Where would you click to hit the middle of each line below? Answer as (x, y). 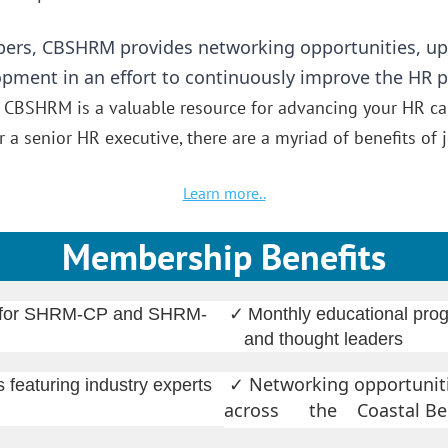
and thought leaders (313, 338)
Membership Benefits (224, 256)
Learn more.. (224, 192)
